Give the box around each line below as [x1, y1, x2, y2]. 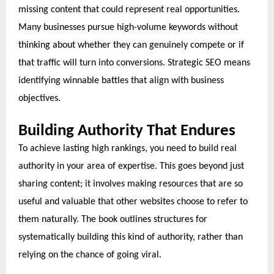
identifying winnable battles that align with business [18, 76, 224, 86]
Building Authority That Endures [18, 123, 235, 140]
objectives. [18, 94, 61, 104]
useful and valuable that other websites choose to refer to [18, 197, 248, 207]
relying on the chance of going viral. [18, 250, 161, 261]
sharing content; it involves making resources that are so [18, 179, 243, 190]
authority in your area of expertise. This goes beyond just [18, 161, 244, 172]
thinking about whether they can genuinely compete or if [18, 40, 244, 51]
